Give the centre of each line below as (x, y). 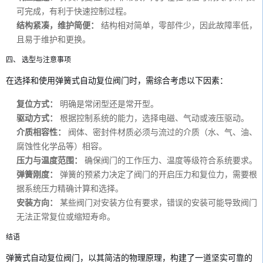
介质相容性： (41, 132)
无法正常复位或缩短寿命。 (66, 217)
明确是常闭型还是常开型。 (108, 104)
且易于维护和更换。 (53, 39)
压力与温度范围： (49, 160)
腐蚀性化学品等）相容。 (62, 146)
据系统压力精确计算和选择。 (70, 188)
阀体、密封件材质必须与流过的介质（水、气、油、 (161, 132)
